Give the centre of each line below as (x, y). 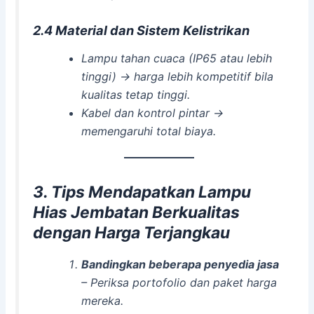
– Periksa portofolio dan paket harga (179, 283)
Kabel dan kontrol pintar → (152, 113)
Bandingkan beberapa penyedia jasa (180, 265)
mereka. (102, 301)
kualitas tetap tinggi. (135, 95)
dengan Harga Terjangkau (132, 233)
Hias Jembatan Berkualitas (137, 213)
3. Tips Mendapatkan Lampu (142, 192)
